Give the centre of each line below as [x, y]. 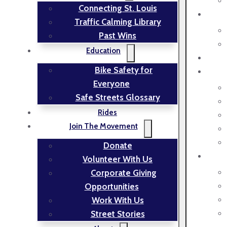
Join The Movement [103, 126]
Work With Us [118, 200]
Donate [118, 146]
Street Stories [118, 214]
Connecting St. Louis [118, 8]
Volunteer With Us [118, 159]
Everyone [112, 84]
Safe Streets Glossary [118, 98]
